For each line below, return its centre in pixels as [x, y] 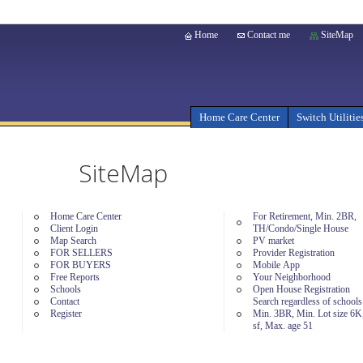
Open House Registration [301, 289]
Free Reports [75, 277]
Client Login [75, 228]
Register [66, 314]
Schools [66, 289]
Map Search [74, 241]
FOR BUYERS [81, 265]
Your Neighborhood [291, 277]
